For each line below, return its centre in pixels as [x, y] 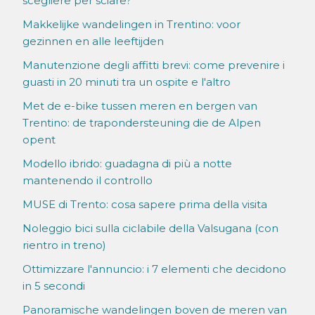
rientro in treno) [64, 245]
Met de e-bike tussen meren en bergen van [140, 106]
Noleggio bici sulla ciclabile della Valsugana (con [150, 229]
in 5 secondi [54, 286]
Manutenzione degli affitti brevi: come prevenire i [154, 65]
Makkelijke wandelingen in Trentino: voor [131, 25]
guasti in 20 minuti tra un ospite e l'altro [127, 82]
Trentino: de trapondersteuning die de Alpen [142, 123]
